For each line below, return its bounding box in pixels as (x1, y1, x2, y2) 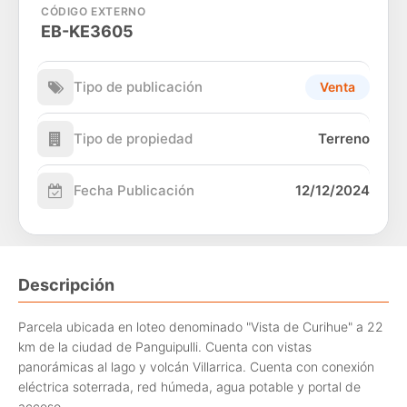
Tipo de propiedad (74, 129, 193, 147)
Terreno (318, 129, 370, 147)
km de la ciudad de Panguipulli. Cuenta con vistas (18, 339, 312, 355)
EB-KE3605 (41, 21, 134, 41)
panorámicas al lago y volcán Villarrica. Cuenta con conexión (18, 359, 374, 375)
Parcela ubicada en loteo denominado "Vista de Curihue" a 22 (18, 319, 383, 335)
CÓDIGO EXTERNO (41, 4, 146, 18)
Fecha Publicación (74, 181, 194, 199)
